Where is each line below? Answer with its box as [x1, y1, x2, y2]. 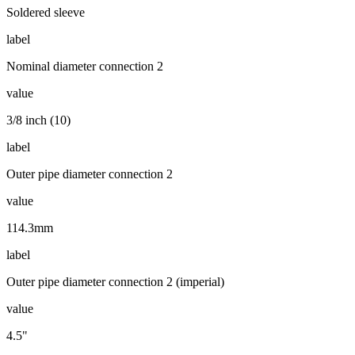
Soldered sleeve [6, 5, 85, 19]
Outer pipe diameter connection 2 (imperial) [6, 274, 224, 288]
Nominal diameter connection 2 [6, 59, 163, 73]
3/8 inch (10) [6, 113, 71, 127]
